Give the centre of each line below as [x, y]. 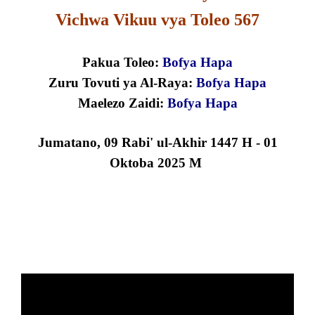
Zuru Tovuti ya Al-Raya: [122, 83]
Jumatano [67, 142]
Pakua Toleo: [122, 62]
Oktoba [132, 163]
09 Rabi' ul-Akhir [155, 142]
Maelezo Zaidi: [122, 103]
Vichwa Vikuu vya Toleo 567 [157, 20]
